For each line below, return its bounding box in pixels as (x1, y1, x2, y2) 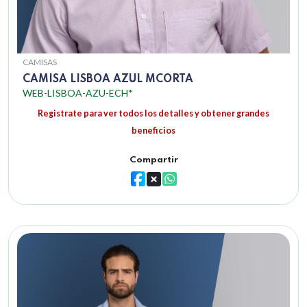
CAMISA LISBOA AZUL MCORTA (23, 74, 193, 86)
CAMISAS (23, 57, 57, 68)
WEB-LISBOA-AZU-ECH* (23, 87, 133, 99)
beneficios (132, 125, 175, 136)
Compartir (129, 156, 178, 165)
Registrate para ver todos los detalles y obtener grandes (38, 108, 269, 119)
